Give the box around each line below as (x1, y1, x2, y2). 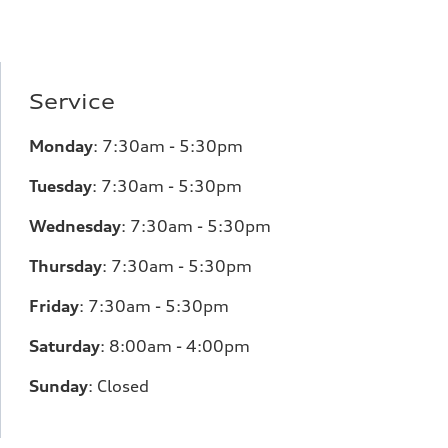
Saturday (28, 336, 100, 356)
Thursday (28, 256, 102, 276)
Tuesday (28, 176, 92, 196)
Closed (96, 376, 149, 396)
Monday (28, 136, 93, 156)
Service (28, 89, 115, 114)
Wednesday (28, 216, 121, 236)
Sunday (28, 376, 88, 396)
